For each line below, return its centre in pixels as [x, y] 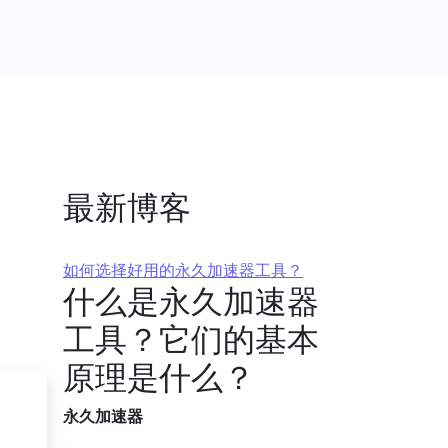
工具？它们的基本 [191, 338]
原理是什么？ [159, 376]
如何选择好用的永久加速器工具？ [183, 270]
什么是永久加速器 [191, 300]
